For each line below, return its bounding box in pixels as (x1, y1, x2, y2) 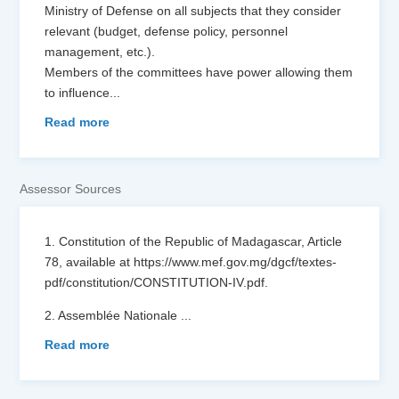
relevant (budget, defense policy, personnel (45, 24, 289, 39)
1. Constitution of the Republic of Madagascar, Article (45, 234, 343, 249)
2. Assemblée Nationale (45, 308, 182, 323)
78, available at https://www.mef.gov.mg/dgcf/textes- (45, 255, 338, 270)
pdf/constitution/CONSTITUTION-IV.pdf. (45, 275, 269, 290)
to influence (45, 85, 110, 101)
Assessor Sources (20, 182, 122, 197)
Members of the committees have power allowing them (45, 65, 354, 80)
